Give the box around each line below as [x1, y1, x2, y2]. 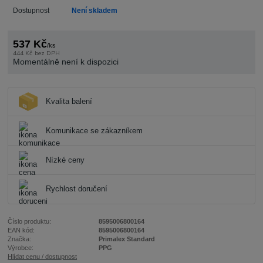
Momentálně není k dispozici [12, 56, 119, 66]
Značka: [8, 235, 32, 242]
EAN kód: [8, 226, 35, 234]
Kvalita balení [45, 97, 92, 106]
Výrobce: [8, 244, 34, 251]
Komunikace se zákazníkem [45, 126, 143, 135]
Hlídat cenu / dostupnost [8, 252, 77, 260]
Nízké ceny [45, 156, 85, 164]
